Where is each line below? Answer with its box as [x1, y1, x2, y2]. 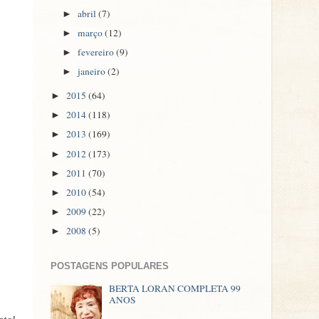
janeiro [78, 65, 108, 78]
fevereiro [78, 46, 117, 59]
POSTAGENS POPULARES [51, 261, 169, 272]
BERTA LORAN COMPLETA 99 [109, 282, 241, 296]
